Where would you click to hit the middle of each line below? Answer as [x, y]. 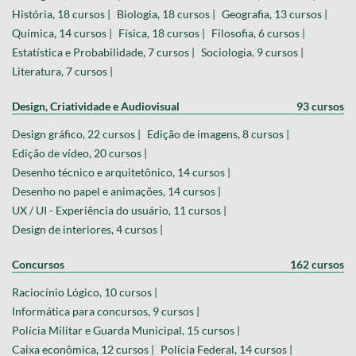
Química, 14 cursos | [62, 33]
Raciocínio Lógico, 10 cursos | [85, 292]
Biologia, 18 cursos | [166, 14]
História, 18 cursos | [61, 14]
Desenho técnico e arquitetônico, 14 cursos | [121, 172]
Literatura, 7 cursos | [62, 71]
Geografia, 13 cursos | [275, 14]
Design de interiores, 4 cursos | [87, 229]
